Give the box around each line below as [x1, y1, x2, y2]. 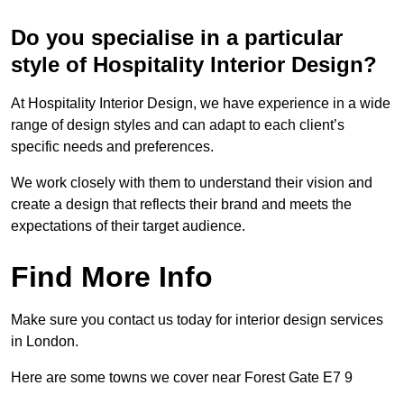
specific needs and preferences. [11, 139, 214, 155]
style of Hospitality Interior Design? [11, 52, 377, 78]
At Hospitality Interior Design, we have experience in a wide [11, 96, 390, 112]
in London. [11, 334, 78, 350]
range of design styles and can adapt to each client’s [11, 117, 344, 133]
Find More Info [11, 261, 213, 294]
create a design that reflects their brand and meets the [11, 197, 352, 213]
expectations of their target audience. [11, 218, 245, 234]
